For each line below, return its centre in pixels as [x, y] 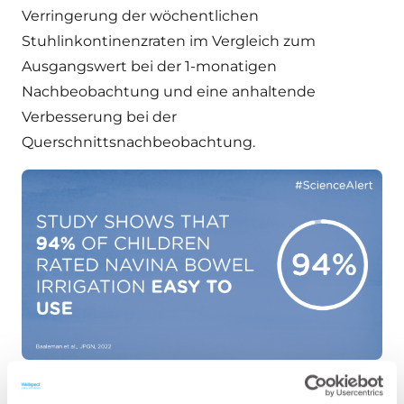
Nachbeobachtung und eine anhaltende [169, 92]
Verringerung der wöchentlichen [140, 16]
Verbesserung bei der [99, 117]
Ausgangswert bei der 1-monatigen [149, 66]
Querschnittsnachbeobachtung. [138, 142]
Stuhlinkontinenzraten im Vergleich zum [169, 41]
